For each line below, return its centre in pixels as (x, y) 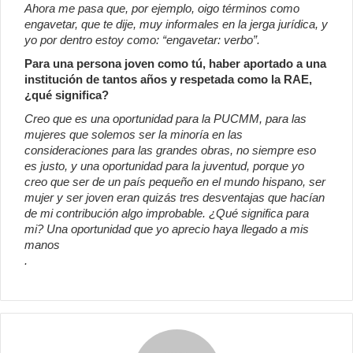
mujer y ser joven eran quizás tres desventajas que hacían (175, 198)
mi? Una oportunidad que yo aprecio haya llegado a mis (167, 229)
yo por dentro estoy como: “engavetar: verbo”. (142, 40)
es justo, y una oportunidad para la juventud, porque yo (164, 166)
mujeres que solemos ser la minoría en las (134, 135)
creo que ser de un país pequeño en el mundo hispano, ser (175, 182)
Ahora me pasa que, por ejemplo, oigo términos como (162, 9)
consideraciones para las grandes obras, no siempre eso (170, 150)
